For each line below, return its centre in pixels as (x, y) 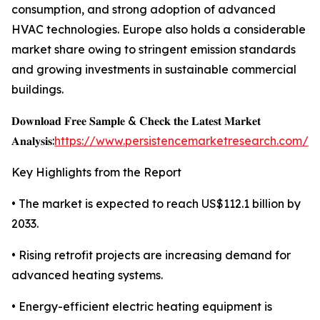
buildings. (37, 90)
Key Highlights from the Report (96, 172)
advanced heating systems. (87, 275)
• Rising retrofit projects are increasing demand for (151, 255)
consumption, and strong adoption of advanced (144, 10)
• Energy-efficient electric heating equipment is (142, 307)
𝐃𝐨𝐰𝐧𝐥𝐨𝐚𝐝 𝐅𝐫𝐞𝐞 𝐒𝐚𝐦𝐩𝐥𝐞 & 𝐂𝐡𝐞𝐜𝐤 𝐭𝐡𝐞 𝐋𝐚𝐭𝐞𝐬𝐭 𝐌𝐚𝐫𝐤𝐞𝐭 (136, 121)
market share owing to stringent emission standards (154, 50)
